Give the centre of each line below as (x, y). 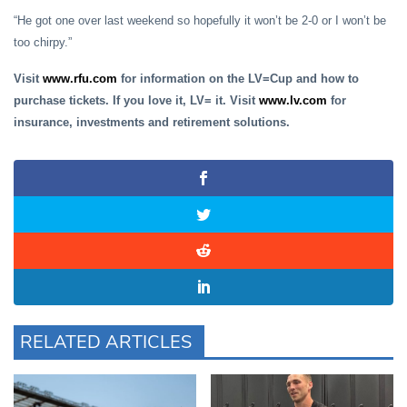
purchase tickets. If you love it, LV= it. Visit (136, 100)
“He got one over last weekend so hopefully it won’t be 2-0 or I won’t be (200, 20)
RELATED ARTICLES (106, 342)
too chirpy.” (43, 42)
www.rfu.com (80, 78)
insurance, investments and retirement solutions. (152, 122)
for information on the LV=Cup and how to (238, 78)
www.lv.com (293, 100)
